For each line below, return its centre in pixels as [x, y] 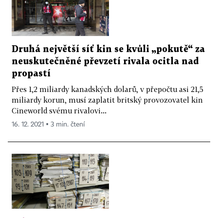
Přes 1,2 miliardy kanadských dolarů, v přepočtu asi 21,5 [108, 89]
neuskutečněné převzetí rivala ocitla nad [105, 62]
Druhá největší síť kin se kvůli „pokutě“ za [108, 50]
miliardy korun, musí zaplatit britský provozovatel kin [107, 100]
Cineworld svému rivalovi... [59, 111]
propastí [31, 74]
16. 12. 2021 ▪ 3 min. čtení [48, 125]
